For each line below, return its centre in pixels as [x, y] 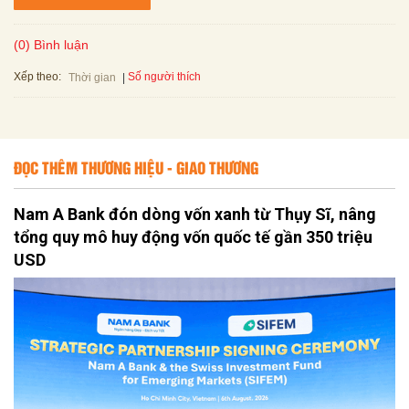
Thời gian [92, 77]
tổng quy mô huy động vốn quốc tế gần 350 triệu [193, 237]
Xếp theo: [37, 76]
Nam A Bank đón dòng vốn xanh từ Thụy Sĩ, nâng [195, 215]
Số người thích [164, 77]
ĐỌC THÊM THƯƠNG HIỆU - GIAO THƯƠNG [136, 168]
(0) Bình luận [51, 45]
